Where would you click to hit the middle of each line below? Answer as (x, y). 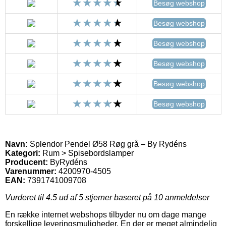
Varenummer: (31, 171)
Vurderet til (25, 197)
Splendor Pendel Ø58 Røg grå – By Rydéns (107, 144)
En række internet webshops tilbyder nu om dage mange (106, 214)
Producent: (26, 162)
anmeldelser (186, 197)
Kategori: (23, 153)
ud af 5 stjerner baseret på (105, 197)
